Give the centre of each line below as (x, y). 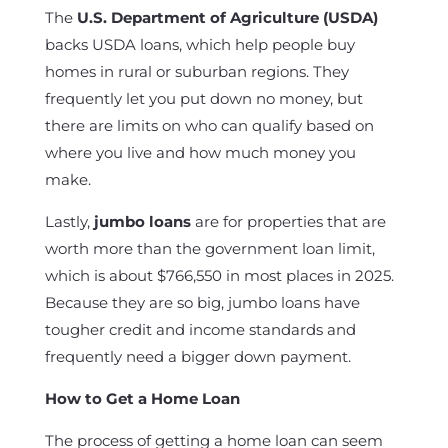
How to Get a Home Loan (142, 398)
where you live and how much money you (200, 152)
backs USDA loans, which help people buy (199, 44)
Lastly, (69, 221)
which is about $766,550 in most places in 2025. (219, 275)
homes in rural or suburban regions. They (196, 71)
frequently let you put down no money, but (203, 98)
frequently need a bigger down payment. (197, 356)
